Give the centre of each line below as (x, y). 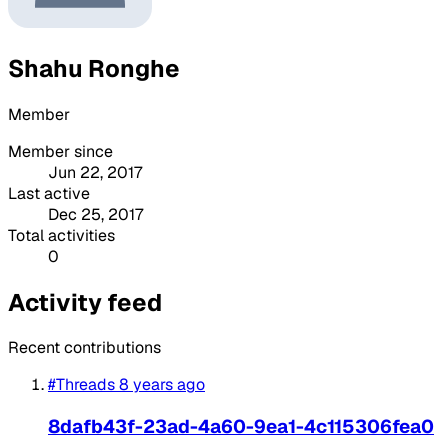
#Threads (81, 385)
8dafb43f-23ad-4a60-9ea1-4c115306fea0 (241, 427)
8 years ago (162, 385)
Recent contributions (84, 348)
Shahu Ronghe (94, 68)
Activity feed (85, 302)
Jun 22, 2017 (95, 172)
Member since (60, 151)
